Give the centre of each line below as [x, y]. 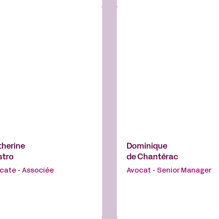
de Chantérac [152, 158]
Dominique [147, 147]
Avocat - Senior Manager [169, 171]
